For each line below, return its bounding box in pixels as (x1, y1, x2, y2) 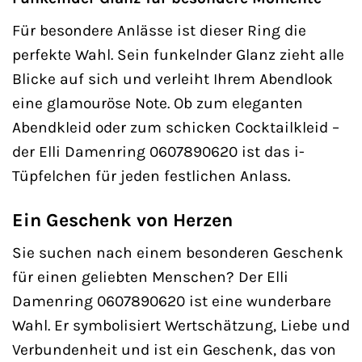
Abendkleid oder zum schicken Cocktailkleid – (12, 117, 339, 137)
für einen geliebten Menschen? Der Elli (12, 267, 288, 287)
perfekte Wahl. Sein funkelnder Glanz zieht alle (12, 44, 344, 64)
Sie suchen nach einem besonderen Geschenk (12, 243, 343, 263)
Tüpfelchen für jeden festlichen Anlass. (12, 166, 290, 185)
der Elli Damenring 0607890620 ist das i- (12, 141, 305, 161)
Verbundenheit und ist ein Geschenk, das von (12, 340, 336, 360)
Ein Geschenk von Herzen (12, 208, 233, 231)
